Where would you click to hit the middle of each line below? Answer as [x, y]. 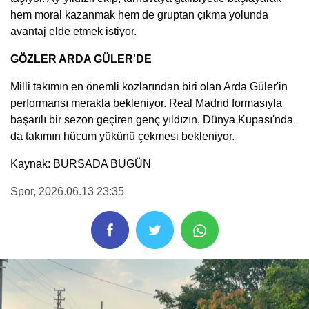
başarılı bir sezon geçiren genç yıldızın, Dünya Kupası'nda [152, 119]
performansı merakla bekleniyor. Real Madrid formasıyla [146, 103]
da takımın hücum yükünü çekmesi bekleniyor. [122, 136]
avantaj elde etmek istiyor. [73, 31]
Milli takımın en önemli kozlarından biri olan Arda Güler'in [149, 86]
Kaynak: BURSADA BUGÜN [81, 163]
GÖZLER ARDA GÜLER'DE [81, 59]
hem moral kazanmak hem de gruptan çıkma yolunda [139, 14]
